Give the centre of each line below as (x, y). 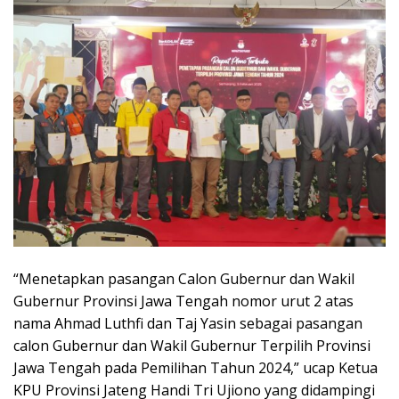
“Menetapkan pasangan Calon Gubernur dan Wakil (184, 279)
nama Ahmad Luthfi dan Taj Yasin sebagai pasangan (188, 324)
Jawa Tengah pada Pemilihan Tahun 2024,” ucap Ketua (195, 368)
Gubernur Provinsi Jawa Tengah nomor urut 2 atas (183, 301)
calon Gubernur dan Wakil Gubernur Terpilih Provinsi (192, 346)
